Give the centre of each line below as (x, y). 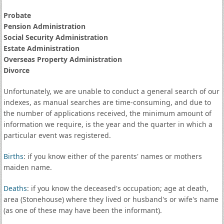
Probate (17, 15)
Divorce (16, 70)
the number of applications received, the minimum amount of (107, 113)
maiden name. (27, 167)
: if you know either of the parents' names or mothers (112, 156)
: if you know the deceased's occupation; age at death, (117, 188)
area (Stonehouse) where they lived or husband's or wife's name (111, 199)
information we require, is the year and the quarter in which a (108, 124)
